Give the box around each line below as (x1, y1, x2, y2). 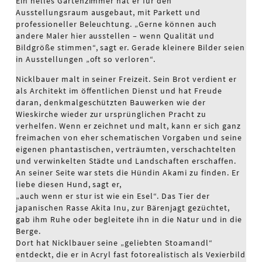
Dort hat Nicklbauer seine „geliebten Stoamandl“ (15, 237, 213, 248)
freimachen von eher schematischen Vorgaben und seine (15, 132, 242, 143)
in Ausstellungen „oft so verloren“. (15, 54, 156, 64)
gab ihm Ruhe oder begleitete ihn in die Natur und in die (15, 214, 242, 225)
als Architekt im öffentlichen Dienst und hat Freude (15, 85, 222, 96)
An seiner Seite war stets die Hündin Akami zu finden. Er (15, 167, 240, 178)
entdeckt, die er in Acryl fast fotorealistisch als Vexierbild (15, 249, 246, 260)
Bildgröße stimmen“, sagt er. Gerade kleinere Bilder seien (15, 42, 245, 53)
